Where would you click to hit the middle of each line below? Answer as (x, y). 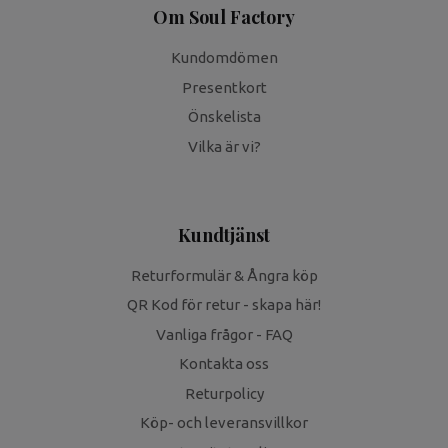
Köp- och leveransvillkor (224, 423)
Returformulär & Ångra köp (224, 275)
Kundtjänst (224, 235)
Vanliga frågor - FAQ (224, 334)
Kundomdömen (224, 58)
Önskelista (224, 117)
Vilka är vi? (224, 146)
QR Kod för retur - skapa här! (224, 305)
